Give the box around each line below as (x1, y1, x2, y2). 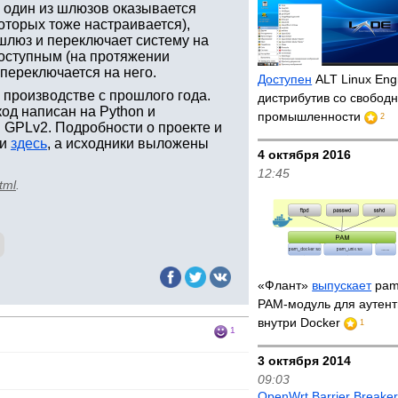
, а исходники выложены (47, 136, 209, 151)
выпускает (312, 278, 372, 292)
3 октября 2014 (258, 354, 352, 368)
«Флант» (258, 278, 313, 292)
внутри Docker (258, 315, 345, 330)
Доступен (258, 72, 313, 86)
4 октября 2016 (258, 147, 352, 162)
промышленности (258, 109, 365, 123)
